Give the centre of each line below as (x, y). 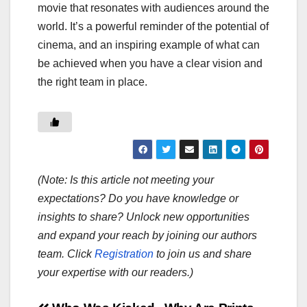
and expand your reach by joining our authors (147, 235)
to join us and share (202, 254)
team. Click (66, 254)
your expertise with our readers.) (115, 272)
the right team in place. (93, 82)
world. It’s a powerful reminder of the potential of (153, 26)
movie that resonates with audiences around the (153, 8)
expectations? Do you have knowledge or (138, 198)
